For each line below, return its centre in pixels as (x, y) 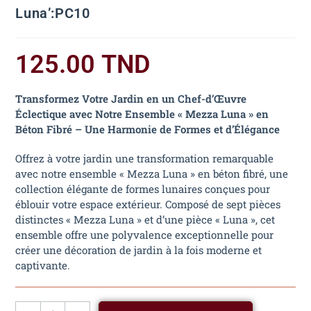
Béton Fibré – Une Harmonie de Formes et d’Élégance (148, 129)
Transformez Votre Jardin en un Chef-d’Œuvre (131, 98)
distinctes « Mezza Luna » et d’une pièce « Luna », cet (145, 219)
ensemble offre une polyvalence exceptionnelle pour (145, 234)
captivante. (43, 265)
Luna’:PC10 (53, 13)
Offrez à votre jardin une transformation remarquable (145, 158)
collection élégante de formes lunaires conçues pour (143, 188)
